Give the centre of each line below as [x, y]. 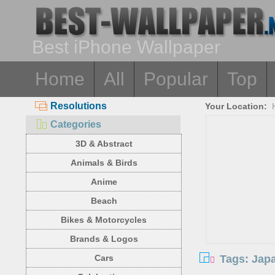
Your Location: [236, 106]
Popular [176, 79]
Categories [76, 124]
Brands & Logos [104, 239]
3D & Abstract [104, 144]
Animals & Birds [104, 163]
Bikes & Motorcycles [104, 220]
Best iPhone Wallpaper [126, 47]
